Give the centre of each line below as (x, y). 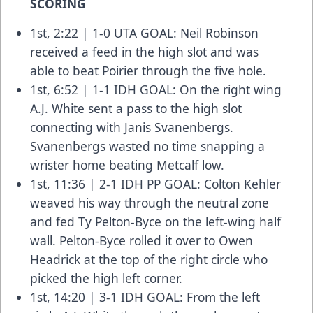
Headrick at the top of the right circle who (149, 260)
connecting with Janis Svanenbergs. (132, 128)
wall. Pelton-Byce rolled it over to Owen (141, 241)
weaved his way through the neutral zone (150, 203)
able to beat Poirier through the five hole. (150, 71)
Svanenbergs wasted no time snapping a (147, 146)
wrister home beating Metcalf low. (129, 165)
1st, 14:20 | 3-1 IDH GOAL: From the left (145, 297)
